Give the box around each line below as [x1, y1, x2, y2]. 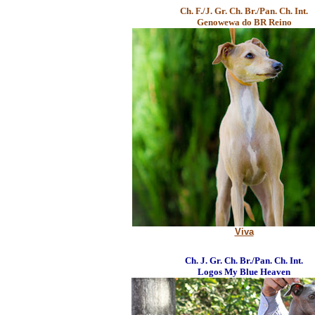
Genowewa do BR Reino [196, 17, 292, 27]
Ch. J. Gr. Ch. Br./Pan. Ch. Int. [185, 255, 303, 266]
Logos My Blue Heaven [198, 266, 290, 277]
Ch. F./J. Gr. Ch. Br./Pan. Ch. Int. [180, 6, 308, 16]
